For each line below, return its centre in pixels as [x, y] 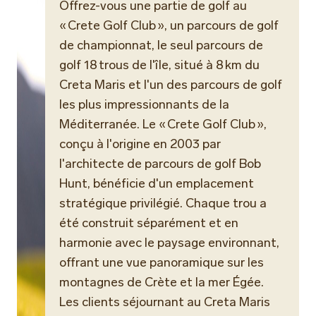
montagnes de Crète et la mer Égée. [162, 282]
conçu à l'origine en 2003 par [140, 144]
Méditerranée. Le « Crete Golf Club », [163, 124]
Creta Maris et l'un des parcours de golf [171, 85]
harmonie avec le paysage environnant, [169, 243]
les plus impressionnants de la [144, 104]
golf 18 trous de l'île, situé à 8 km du [159, 65]
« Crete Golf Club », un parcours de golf [169, 25]
